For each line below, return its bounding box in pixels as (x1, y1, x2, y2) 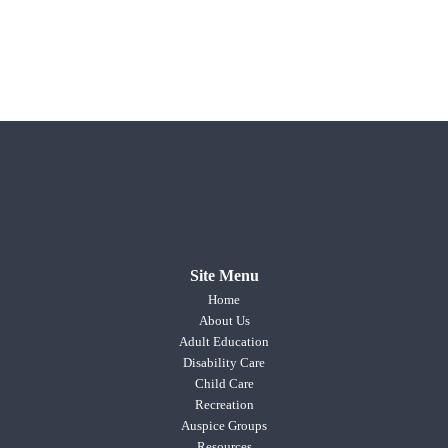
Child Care (194, 375, 254, 391)
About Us (198, 312, 250, 328)
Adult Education (179, 333, 269, 349)
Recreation (194, 396, 254, 412)
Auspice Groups (181, 417, 267, 433)
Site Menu (189, 266, 259, 284)
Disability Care (183, 354, 265, 370)
